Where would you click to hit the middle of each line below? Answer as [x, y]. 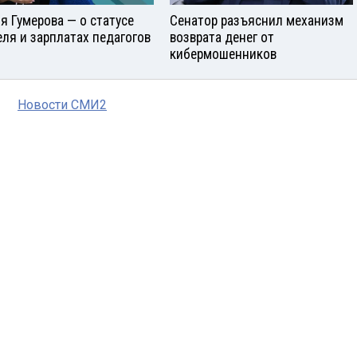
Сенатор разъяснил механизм [257, 20]
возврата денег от [222, 37]
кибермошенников [223, 54]
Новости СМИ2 [62, 104]
